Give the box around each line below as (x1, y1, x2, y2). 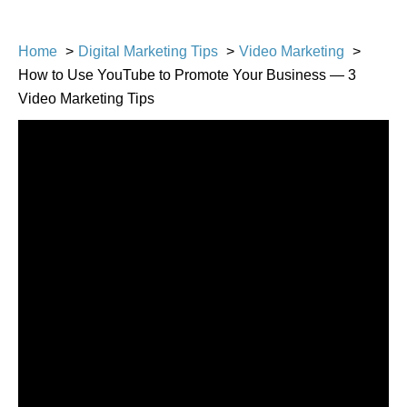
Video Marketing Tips (18, 91, 154, 107)
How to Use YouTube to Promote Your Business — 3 (18, 67, 356, 84)
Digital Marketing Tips (78, 44, 218, 60)
